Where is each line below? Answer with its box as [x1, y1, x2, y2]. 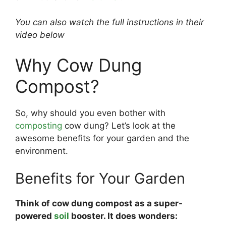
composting [15, 120, 62, 131]
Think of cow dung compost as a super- [15, 198, 183, 208]
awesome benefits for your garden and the [15, 133, 189, 143]
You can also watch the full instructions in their [15, 17, 204, 27]
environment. [15, 145, 68, 156]
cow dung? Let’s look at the [62, 120, 176, 131]
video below [15, 30, 65, 40]
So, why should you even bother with [15, 107, 165, 118]
